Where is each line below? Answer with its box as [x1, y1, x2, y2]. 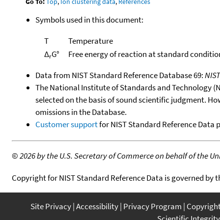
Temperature [68, 35, 113, 46]
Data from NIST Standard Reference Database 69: [35, 69, 205, 81]
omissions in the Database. [35, 106, 127, 117]
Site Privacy [30, 200, 71, 212]
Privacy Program [123, 200, 182, 212]
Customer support [35, 118, 98, 130]
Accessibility [76, 200, 118, 212]
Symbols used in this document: [35, 14, 143, 25]
